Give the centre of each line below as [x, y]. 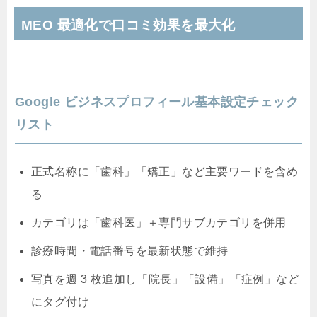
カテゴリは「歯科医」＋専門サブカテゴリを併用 [159, 223]
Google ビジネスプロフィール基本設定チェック [157, 102]
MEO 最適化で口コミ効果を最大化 [128, 25]
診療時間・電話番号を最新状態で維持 [130, 251]
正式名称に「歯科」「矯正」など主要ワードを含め [165, 172]
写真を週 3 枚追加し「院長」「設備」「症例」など [165, 279]
